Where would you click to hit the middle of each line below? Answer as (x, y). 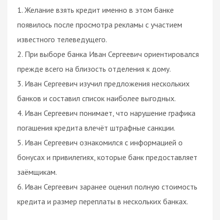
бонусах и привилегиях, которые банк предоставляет (107, 157)
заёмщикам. (37, 172)
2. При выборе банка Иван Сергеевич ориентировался (108, 54)
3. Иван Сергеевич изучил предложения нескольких (103, 83)
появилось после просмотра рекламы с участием (100, 24)
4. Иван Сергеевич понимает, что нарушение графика (106, 113)
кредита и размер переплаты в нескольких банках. (103, 201)
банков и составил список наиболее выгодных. (96, 98)
